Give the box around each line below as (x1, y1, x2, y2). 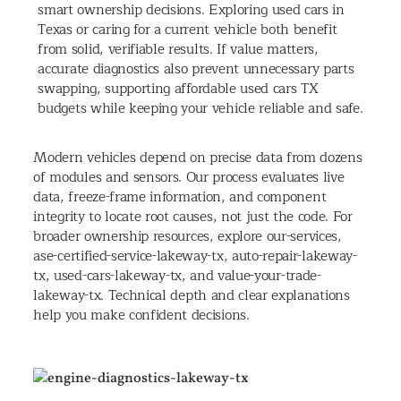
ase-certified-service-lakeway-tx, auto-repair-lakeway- (33, 243, 357, 268)
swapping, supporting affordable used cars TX (38, 76, 319, 100)
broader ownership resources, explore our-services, (33, 224, 342, 248)
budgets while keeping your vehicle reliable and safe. (38, 96, 363, 120)
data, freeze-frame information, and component (33, 184, 327, 209)
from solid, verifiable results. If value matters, (38, 37, 319, 61)
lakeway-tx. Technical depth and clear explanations (33, 283, 350, 307)
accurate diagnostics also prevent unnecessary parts (38, 56, 354, 81)
